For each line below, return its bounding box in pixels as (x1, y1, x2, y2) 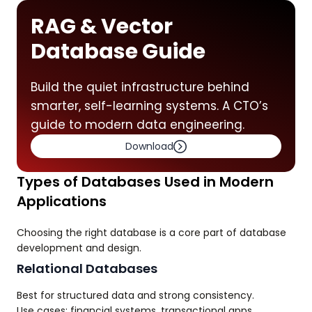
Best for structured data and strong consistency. (17, 288, 254, 303)
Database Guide (31, 37, 205, 67)
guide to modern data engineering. (31, 116, 244, 134)
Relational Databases (17, 260, 157, 278)
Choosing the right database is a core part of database (17, 226, 286, 240)
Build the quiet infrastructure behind (31, 79, 249, 96)
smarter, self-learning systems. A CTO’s (31, 97, 268, 115)
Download (125, 139, 173, 154)
